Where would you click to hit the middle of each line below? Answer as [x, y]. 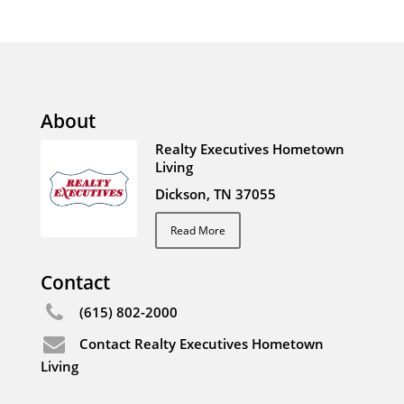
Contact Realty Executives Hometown [201, 344]
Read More [198, 231]
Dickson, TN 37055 [216, 194]
